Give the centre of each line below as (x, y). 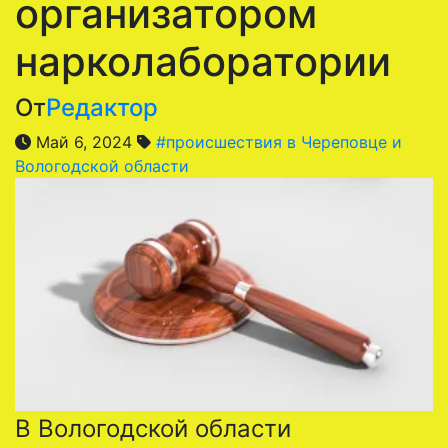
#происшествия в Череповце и (279, 142)
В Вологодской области (153, 428)
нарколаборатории (203, 61)
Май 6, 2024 (84, 142)
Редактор (102, 107)
